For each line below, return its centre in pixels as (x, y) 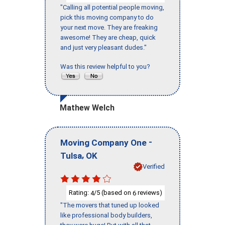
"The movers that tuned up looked (110, 205)
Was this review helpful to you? (107, 67)
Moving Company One (103, 142)
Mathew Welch (87, 108)
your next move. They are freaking (109, 28)
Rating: (80, 192)
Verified (154, 166)
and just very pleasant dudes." (103, 48)
